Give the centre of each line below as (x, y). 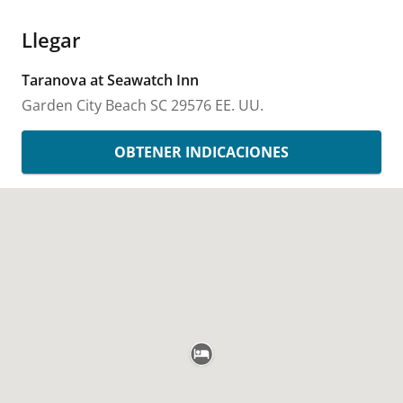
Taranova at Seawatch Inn (110, 80)
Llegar (51, 40)
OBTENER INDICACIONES (201, 152)
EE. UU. (239, 105)
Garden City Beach (84, 105)
